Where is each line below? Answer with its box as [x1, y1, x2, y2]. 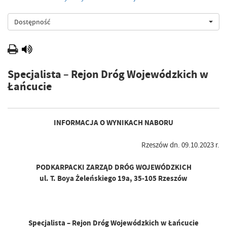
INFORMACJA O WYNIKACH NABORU [54, 118, 173, 128]
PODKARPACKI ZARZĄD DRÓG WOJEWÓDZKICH [35, 162, 192, 173]
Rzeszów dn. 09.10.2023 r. [141, 140, 219, 150]
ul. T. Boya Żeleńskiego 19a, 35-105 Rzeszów [40, 173, 187, 184]
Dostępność [14, 17, 50, 27]
